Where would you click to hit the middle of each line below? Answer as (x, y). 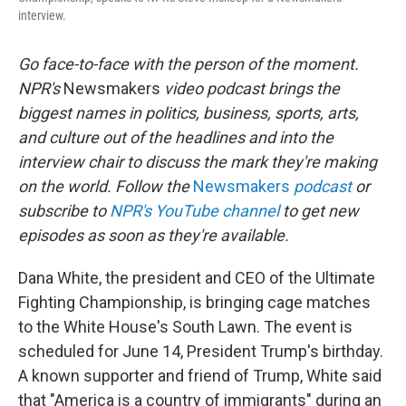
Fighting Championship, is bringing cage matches (194, 302)
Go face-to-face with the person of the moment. (188, 63)
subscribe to (64, 210)
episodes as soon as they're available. (154, 235)
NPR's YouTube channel (194, 210)
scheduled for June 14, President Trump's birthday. (201, 351)
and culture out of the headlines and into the (176, 137)
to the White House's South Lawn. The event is (185, 326)
